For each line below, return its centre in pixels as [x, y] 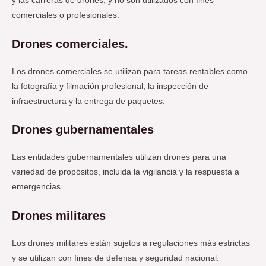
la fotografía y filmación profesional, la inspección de [110, 86]
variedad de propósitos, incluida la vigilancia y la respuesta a [126, 172]
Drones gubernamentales [83, 130]
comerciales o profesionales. [66, 15]
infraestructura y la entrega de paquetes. [88, 101]
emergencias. [37, 187]
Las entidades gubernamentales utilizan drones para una [119, 157]
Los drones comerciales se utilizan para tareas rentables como [130, 71]
